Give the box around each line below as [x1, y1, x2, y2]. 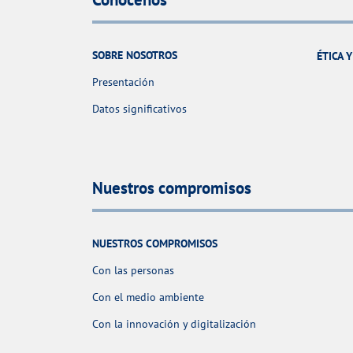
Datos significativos [92, 102, 187, 117]
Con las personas [92, 263, 174, 278]
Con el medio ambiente [92, 290, 204, 305]
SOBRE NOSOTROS [92, 48, 177, 63]
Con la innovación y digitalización [92, 317, 256, 332]
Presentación [92, 75, 154, 90]
